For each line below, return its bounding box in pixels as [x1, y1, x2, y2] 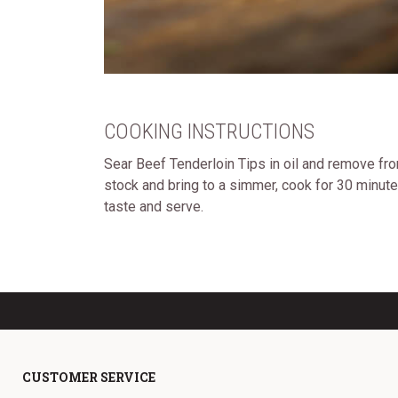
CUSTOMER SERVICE [22, 369, 155, 386]
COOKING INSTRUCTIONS [104, 119, 314, 144]
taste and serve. [104, 198, 203, 215]
